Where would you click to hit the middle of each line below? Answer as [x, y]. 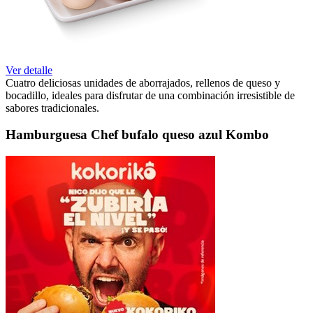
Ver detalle [29, 70]
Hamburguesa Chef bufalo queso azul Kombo [137, 135]
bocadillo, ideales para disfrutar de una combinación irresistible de [150, 95]
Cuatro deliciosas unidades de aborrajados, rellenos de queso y [143, 82]
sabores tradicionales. [52, 108]
